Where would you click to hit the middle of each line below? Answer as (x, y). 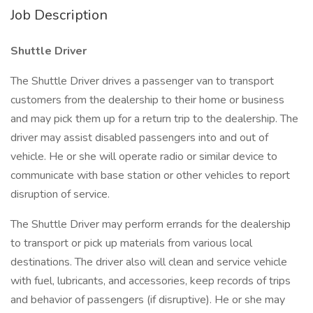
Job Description (59, 15)
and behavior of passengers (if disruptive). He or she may (148, 300)
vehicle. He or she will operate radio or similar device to (144, 156)
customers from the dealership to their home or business (147, 100)
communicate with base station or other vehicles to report (150, 175)
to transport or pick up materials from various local (131, 243)
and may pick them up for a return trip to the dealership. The (154, 119)
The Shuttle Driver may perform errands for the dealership (151, 224)
